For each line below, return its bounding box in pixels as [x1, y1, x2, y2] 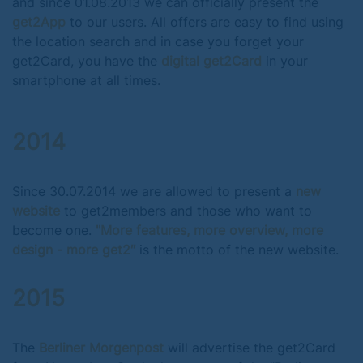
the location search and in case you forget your [12, 33, 304, 49]
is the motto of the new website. [135, 241, 339, 258]
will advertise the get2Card [168, 340, 335, 356]
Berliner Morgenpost [39, 340, 168, 356]
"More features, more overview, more [96, 222, 323, 238]
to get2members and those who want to [60, 203, 312, 219]
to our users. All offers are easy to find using [66, 14, 344, 30]
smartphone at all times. [12, 72, 160, 88]
